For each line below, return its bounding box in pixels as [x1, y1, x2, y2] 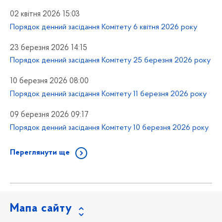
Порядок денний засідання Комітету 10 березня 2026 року [10, 123, 209, 132]
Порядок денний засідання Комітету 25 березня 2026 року [10, 56, 211, 65]
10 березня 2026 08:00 [10, 77, 89, 86]
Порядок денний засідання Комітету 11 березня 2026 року [10, 90, 207, 99]
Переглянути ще [10, 148, 70, 157]
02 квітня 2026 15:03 [10, 10, 80, 18]
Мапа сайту [10, 202, 72, 215]
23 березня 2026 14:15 [10, 44, 87, 52]
